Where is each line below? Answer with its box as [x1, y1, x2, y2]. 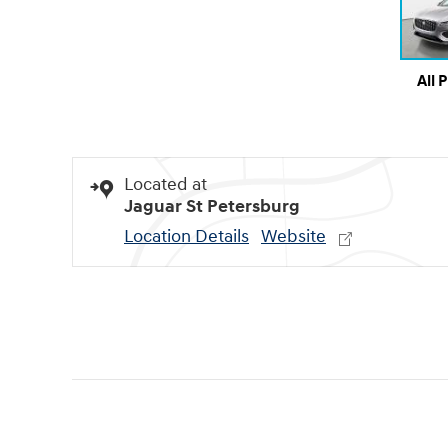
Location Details [124, 225, 249, 249]
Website [261, 225, 326, 249]
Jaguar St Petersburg [124, 195, 300, 219]
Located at [124, 173, 207, 197]
